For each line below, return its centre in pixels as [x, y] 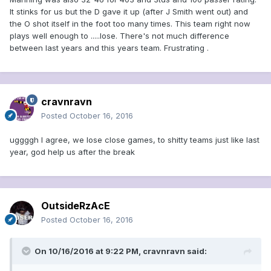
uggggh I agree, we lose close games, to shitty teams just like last [135, 140]
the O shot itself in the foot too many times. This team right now [130, 24]
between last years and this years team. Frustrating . [109, 48]
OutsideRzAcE [76, 206]
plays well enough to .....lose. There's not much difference [119, 36]
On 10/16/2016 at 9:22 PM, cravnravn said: [121, 251]
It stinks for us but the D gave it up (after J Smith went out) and [129, 12]
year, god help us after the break [72, 152]
